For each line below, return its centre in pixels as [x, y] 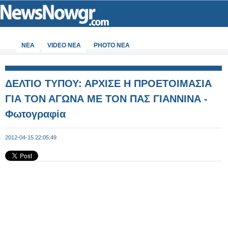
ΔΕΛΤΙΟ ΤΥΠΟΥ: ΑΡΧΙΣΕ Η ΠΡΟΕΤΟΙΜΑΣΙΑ [108, 83]
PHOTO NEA [112, 45]
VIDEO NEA [64, 45]
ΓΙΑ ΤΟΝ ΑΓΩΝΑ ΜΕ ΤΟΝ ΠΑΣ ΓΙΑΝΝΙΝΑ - [106, 99]
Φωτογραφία [35, 114]
